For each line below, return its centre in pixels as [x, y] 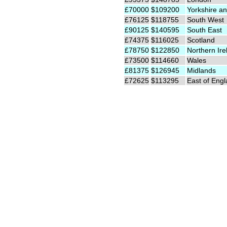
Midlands [201, 70]
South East [204, 30]
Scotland [201, 40]
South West [205, 20]
